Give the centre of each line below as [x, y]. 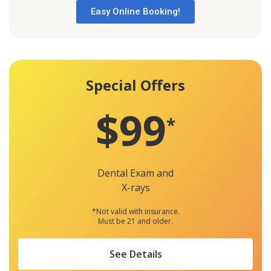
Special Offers [135, 85]
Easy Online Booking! [135, 11]
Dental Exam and [135, 173]
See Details [135, 254]
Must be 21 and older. [135, 221]
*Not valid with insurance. [135, 212]
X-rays [135, 188]
